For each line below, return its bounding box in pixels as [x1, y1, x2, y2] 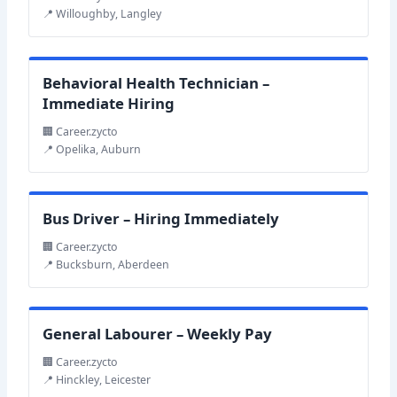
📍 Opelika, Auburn [43, 142, 142, 158]
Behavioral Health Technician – [43, 73, 270, 94]
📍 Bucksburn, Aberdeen [43, 256, 170, 272]
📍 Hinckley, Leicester [43, 371, 152, 387]
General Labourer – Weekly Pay [43, 323, 273, 345]
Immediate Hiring [43, 93, 175, 114]
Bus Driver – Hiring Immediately [43, 208, 280, 230]
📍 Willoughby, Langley [43, 6, 162, 22]
